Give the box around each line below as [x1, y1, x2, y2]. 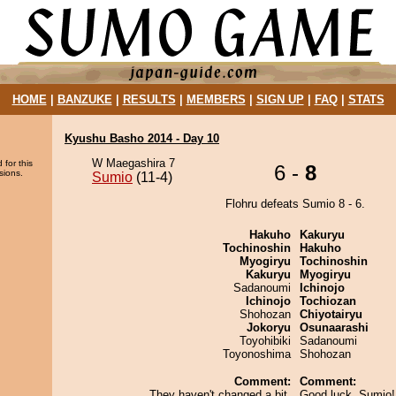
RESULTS [122, 93, 176, 106]
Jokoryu [247, 321, 291, 334]
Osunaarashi [300, 321, 369, 334]
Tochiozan [300, 294, 356, 308]
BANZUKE [57, 93, 112, 106]
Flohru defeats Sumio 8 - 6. [225, 197, 365, 210]
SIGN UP [255, 93, 304, 106]
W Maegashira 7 [92, 156, 175, 170]
